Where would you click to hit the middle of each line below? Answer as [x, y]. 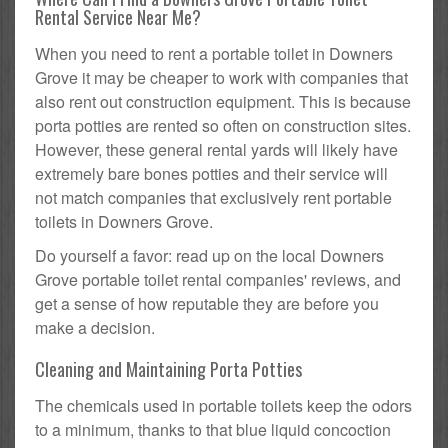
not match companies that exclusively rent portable [213, 198]
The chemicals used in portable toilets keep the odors [223, 406]
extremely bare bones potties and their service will [211, 174]
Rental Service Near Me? [118, 17]
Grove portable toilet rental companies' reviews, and [218, 280]
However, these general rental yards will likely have [216, 150]
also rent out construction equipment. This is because [223, 102]
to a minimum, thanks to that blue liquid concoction [213, 430]
